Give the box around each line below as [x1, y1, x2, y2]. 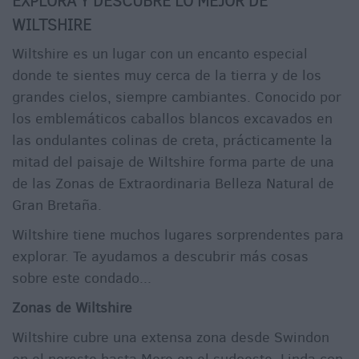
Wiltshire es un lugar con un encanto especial [12, 44, 308, 64]
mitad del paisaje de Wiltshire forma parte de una [12, 152, 334, 172]
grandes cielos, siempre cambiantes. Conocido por [12, 87, 341, 107]
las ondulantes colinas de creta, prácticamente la [12, 131, 333, 151]
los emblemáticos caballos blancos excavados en [12, 109, 333, 129]
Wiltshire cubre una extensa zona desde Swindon [12, 328, 329, 348]
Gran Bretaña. [12, 196, 102, 216]
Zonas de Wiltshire [12, 298, 132, 318]
